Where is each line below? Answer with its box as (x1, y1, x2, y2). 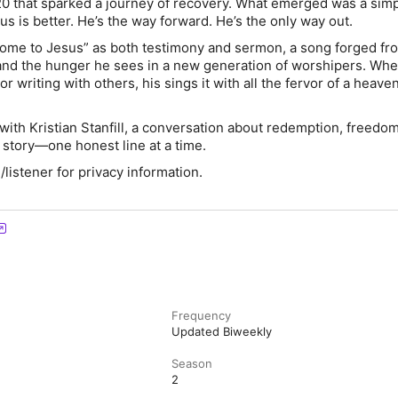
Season (171, 356, 213, 370)
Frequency (171, 308, 232, 322)
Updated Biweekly (171, 324, 273, 338)
